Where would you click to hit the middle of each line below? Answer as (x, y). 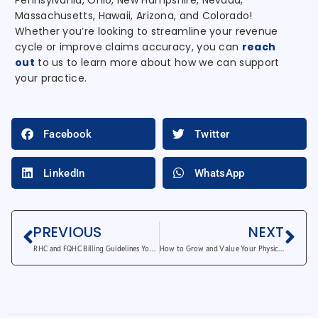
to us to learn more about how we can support (157, 63)
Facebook (68, 134)
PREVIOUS (68, 232)
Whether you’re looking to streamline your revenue (147, 32)
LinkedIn (64, 173)
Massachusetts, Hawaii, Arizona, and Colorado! (134, 16)
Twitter (212, 134)
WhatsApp (220, 173)
